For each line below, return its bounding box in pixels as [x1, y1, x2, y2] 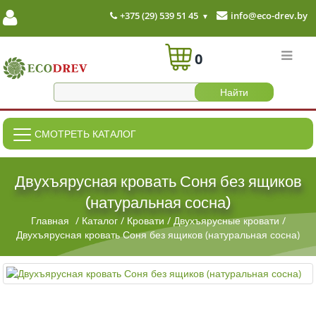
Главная [30, 214, 69, 227]
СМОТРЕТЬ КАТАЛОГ [35, 126, 136, 140]
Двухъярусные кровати [173, 214, 279, 227]
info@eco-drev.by [231, 9, 308, 22]
